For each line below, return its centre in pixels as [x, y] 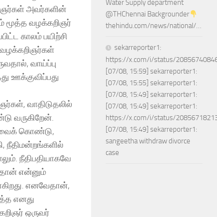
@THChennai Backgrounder [147, 14]
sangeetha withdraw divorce [148, 141]
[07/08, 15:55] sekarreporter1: [151, 83]
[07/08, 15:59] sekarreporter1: [151, 71]
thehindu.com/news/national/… [154, 26]
